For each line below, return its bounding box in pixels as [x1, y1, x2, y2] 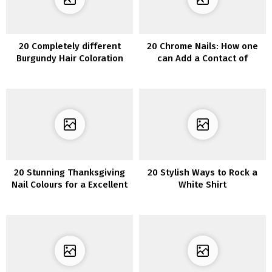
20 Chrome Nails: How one [147, 41, 258, 52]
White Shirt [178, 179, 226, 191]
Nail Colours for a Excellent [12, 179, 127, 191]
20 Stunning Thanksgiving [14, 167, 125, 178]
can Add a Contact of [157, 53, 248, 64]
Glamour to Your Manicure [148, 65, 257, 76]
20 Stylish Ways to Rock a [148, 167, 257, 178]
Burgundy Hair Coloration [16, 53, 123, 64]
